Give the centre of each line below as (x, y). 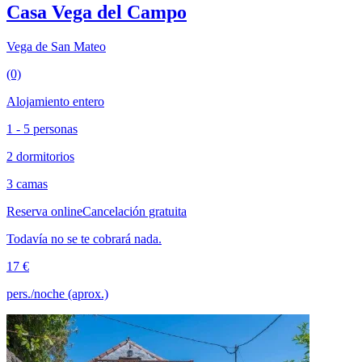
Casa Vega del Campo (97, 13)
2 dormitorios (40, 157)
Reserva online (44, 212)
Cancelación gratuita (135, 212)
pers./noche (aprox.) (57, 294)
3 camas (27, 184)
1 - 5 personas (42, 129)
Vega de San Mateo (56, 47)
